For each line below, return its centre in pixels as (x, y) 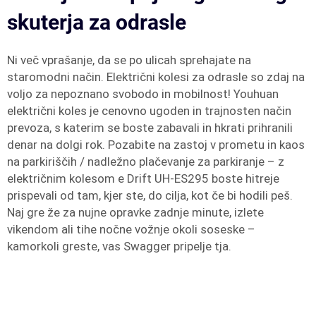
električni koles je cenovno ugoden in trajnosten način (149, 111)
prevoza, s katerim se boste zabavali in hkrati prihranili (150, 128)
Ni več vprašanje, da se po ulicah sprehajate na (129, 60)
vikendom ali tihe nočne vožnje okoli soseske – (131, 229)
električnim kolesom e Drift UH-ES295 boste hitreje (143, 178)
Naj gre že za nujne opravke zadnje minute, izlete (135, 212)
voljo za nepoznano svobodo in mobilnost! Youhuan (143, 94)
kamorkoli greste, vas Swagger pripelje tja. (119, 246)
